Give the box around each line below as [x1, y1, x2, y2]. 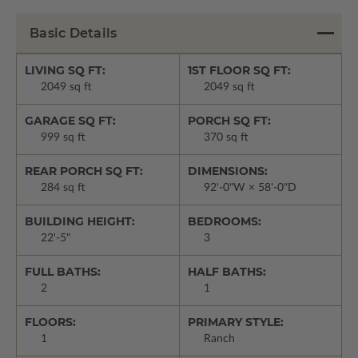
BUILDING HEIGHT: [25, 214, 135, 229]
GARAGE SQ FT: [25, 113, 116, 129]
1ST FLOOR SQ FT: [187, 63, 291, 78]
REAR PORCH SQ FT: [25, 164, 143, 179]
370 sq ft [203, 132, 249, 144]
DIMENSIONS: [187, 164, 268, 179]
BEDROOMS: [187, 214, 261, 229]
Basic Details [30, 26, 117, 42]
